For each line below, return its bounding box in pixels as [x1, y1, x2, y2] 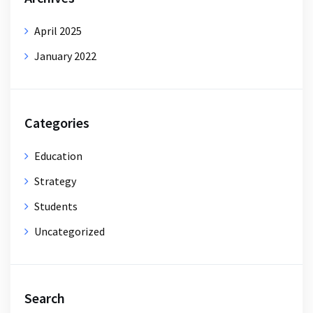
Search [24, 289, 65, 307]
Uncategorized [34, 224, 105, 238]
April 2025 [34, 23, 82, 38]
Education [34, 148, 82, 163]
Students [34, 198, 78, 213]
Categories [24, 113, 89, 131]
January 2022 [34, 48, 96, 63]
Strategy [34, 173, 76, 188]
